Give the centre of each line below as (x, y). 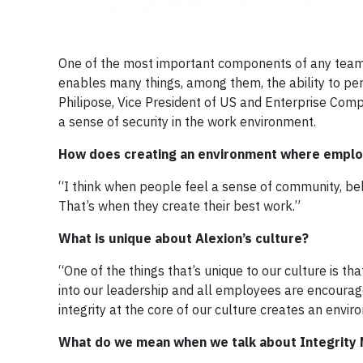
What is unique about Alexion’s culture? (184, 238)
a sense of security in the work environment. (187, 121)
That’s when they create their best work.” (179, 205)
